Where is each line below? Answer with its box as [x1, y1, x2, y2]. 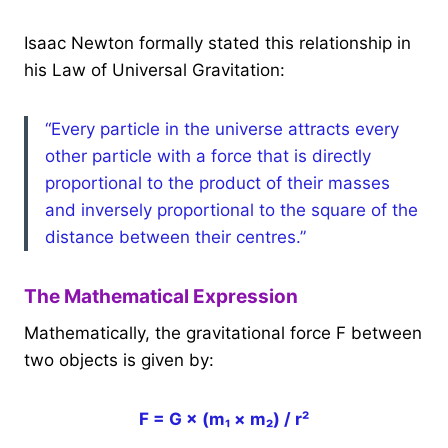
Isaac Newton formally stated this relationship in [24, 32, 411, 53]
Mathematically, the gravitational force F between [24, 323, 422, 344]
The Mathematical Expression [24, 284, 298, 308]
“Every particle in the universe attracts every [45, 118, 399, 139]
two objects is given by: [24, 350, 214, 371]
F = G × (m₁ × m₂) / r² [139, 409, 309, 430]
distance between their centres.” [45, 226, 306, 247]
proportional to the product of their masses [45, 172, 390, 193]
